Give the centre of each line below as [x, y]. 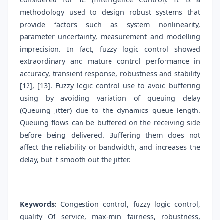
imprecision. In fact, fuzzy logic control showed [110, 49]
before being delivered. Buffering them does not [110, 135]
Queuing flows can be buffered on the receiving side [110, 123]
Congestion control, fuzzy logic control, [128, 204]
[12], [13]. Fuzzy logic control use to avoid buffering [110, 86]
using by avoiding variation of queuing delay [110, 98]
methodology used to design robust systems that [110, 12]
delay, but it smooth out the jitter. [75, 160]
